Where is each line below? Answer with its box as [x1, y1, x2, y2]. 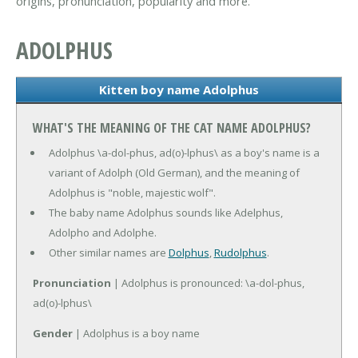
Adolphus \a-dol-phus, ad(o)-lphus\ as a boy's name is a [48, 145, 320, 161]
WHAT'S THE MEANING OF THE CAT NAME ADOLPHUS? [33, 119, 311, 137]
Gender [33, 326, 73, 341]
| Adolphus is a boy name [73, 326, 200, 341]
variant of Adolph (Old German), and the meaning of [48, 165, 300, 181]
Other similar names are [48, 245, 169, 261]
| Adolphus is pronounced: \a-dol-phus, [111, 276, 304, 291]
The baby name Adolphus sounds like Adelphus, [48, 205, 283, 221]
